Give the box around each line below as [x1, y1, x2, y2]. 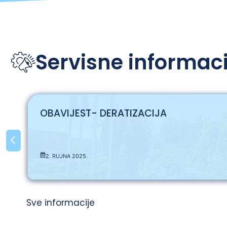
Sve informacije [26, 196, 95, 209]
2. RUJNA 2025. [46, 152, 88, 160]
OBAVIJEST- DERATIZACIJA [40, 106, 167, 120]
